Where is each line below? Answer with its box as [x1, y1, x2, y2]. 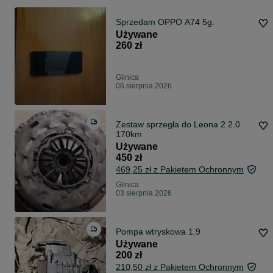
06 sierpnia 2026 [116, 82, 172, 91]
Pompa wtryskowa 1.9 [116, 227, 200, 237]
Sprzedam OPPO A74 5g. [116, 17, 214, 27]
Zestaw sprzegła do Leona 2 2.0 [116, 119, 240, 130]
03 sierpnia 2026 [116, 189, 172, 198]
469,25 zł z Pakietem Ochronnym [116, 165, 244, 175]
